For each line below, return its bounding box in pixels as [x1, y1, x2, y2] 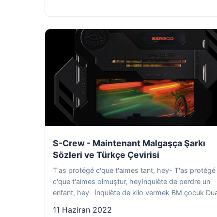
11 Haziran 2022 [53, 205, 112, 215]
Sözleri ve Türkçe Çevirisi [53, 150, 159, 160]
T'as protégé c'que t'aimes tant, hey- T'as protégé [53, 166, 216, 174]
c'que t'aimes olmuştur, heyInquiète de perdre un [53, 177, 210, 186]
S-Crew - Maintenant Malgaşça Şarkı [53, 138, 205, 148]
